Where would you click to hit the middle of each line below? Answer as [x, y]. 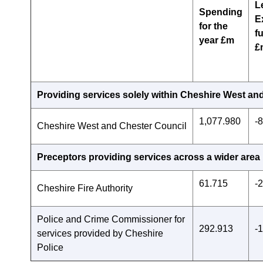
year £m [217, 40]
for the [213, 26]
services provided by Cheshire [100, 233]
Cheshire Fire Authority [85, 188]
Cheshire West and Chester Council [112, 126]
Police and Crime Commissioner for [111, 219]
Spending [221, 12]
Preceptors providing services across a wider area [149, 157]
